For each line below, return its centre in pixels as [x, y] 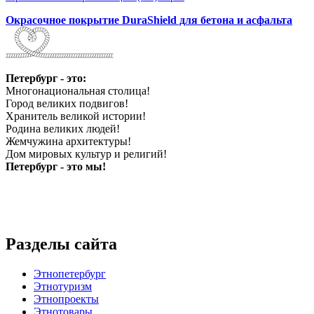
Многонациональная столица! [78, 90]
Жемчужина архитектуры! [68, 141]
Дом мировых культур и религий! [86, 153]
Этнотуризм [63, 286]
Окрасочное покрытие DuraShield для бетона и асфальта [149, 20]
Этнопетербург [70, 273]
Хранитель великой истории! [76, 116]
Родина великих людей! [63, 128]
